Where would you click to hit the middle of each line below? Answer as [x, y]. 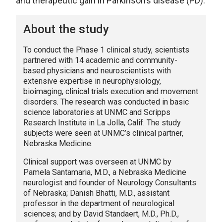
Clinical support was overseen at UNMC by [97, 162]
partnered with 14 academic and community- [100, 60]
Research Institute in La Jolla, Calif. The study [102, 122]
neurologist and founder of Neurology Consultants [110, 182]
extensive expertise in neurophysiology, [92, 81]
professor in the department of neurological [99, 203]
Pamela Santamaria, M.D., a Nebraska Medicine [105, 172]
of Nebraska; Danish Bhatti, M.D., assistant [96, 193]
